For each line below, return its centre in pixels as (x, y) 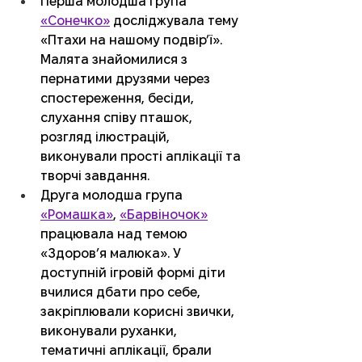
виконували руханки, (110, 331)
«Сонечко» (75, 21)
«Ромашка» (77, 215)
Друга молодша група (113, 196)
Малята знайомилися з (116, 60)
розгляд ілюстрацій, (107, 137)
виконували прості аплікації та (142, 157)
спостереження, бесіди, (119, 99)
